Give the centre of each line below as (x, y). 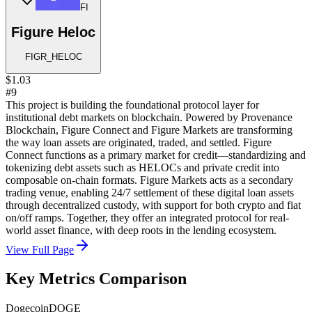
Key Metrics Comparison (96, 279)
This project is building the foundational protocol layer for (132, 104)
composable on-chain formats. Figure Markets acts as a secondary (149, 180)
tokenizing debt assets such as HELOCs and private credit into (142, 167)
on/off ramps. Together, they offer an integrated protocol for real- (147, 217)
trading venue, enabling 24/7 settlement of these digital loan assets (150, 192)
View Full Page (40, 249)
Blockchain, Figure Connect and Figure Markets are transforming (149, 130)
